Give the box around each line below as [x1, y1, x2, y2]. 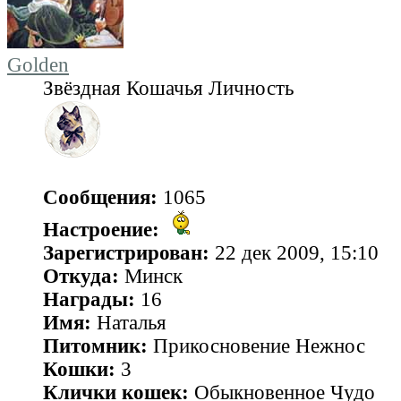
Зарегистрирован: [43, 241, 209, 264]
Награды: [43, 287, 135, 311]
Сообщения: [43, 185, 158, 209]
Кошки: [43, 357, 115, 380]
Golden [7, 53, 69, 76]
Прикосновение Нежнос [148, 334, 365, 357]
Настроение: [43, 218, 159, 241]
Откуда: [43, 264, 119, 287]
